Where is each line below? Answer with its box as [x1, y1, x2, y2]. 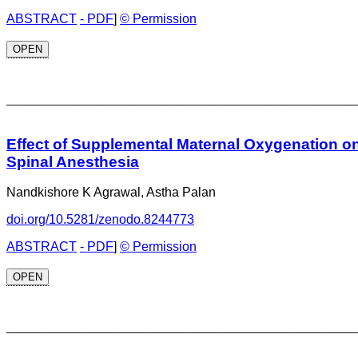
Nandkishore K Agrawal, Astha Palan [6, 185, 216, 200]
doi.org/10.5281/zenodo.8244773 [6, 213, 194, 227]
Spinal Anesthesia [6, 153, 139, 170]
